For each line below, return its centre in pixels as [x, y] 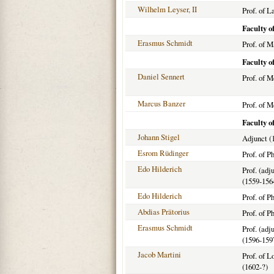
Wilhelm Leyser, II [167, 9]
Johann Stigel [159, 137]
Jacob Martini [159, 254]
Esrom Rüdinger [163, 153]
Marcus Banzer [161, 103]
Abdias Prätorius [164, 212]
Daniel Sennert [161, 76]
